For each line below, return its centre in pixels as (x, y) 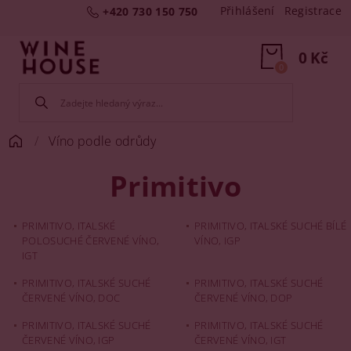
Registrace (313, 11)
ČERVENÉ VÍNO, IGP (69, 340)
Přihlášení (247, 11)
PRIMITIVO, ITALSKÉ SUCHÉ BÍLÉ (271, 226)
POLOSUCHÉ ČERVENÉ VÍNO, (91, 241)
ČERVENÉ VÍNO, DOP (244, 298)
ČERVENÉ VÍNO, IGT (241, 340)
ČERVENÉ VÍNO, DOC (71, 298)
